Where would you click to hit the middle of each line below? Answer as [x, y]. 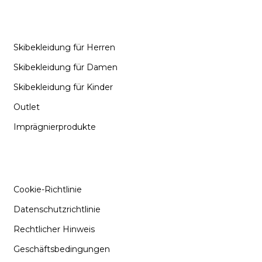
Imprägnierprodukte [55, 127]
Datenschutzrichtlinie [57, 209]
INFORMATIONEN [64, 162]
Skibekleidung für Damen [65, 67]
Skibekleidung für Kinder [63, 87]
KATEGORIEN [51, 20]
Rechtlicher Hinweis [54, 229]
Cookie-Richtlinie [48, 189]
